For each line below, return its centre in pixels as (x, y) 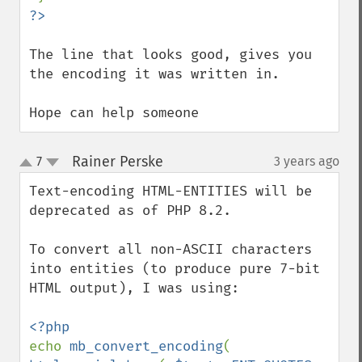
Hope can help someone (114, 113)
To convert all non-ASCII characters (170, 249)
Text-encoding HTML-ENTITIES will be (170, 191)
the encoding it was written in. (154, 74)
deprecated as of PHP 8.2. (130, 210)
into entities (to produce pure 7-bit (175, 269)
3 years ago (307, 161)
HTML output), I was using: (134, 288)
